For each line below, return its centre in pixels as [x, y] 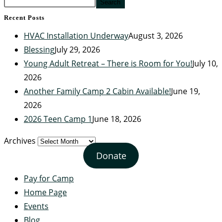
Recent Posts [24, 18]
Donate [111, 156]
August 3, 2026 [156, 36]
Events [36, 206]
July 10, [205, 64]
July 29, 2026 [77, 50]
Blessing [39, 50]
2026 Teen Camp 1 [58, 119]
